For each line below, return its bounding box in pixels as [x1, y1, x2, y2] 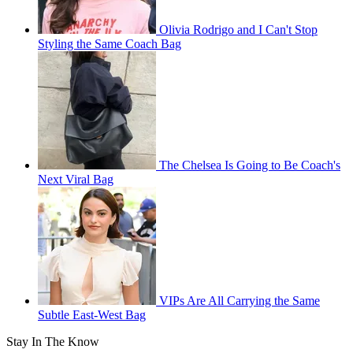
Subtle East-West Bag [38, 308, 146, 322]
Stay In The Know [6, 335, 99, 349]
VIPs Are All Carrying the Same [159, 294, 320, 308]
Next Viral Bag [38, 173, 113, 187]
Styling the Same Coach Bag [38, 37, 181, 51]
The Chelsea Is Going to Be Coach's [159, 158, 340, 173]
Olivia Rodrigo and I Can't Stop [159, 23, 318, 37]
